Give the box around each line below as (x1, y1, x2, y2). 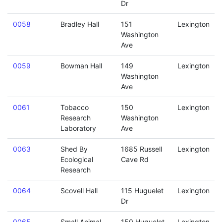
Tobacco (60, 103, 89, 111)
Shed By (60, 145, 88, 153)
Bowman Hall (60, 61, 102, 70)
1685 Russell (120, 145, 162, 153)
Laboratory (60, 124, 96, 132)
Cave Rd (120, 155, 149, 164)
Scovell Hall (60, 186, 98, 195)
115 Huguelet (120, 186, 164, 195)
